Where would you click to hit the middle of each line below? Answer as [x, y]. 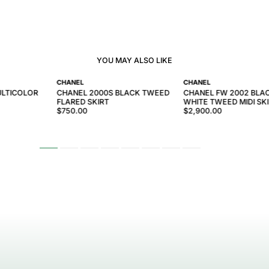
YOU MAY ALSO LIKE [134, 61]
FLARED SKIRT [83, 102]
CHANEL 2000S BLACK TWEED [113, 93]
